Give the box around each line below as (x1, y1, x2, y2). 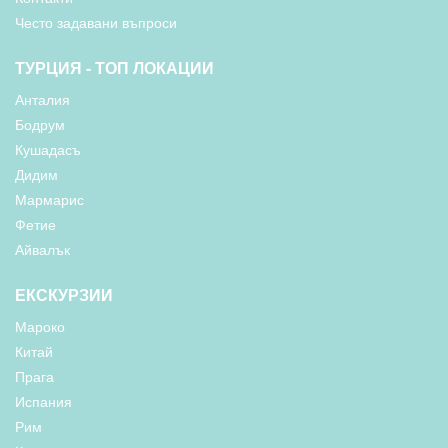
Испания (15, 391, 72, 411)
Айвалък (15, 239, 70, 259)
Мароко (15, 316, 65, 336)
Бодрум (15, 114, 65, 134)
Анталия (15, 89, 70, 109)
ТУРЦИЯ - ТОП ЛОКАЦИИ (15, 56, 214, 79)
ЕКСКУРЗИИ (15, 283, 113, 306)
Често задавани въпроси (15, 12, 177, 32)
